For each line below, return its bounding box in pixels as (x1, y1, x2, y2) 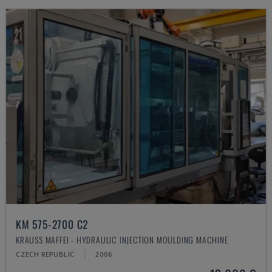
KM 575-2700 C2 (16, 216, 89, 232)
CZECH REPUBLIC (16, 250, 75, 259)
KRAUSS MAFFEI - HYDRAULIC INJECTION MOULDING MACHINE (16, 233, 228, 246)
